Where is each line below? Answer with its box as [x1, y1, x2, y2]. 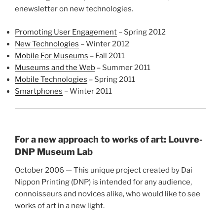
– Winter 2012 [79, 39, 129, 48]
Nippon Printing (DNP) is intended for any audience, [15, 178, 192, 186]
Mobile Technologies [15, 74, 87, 84]
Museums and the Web [15, 63, 95, 72]
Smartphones [15, 86, 63, 96]
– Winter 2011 [63, 86, 112, 96]
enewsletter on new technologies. [15, 4, 133, 13]
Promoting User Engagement [15, 27, 117, 37]
